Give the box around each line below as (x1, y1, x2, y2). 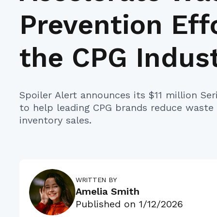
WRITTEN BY (76, 175, 117, 184)
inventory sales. (19, 114, 92, 126)
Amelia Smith (76, 185, 139, 197)
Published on (76, 198, 139, 210)
